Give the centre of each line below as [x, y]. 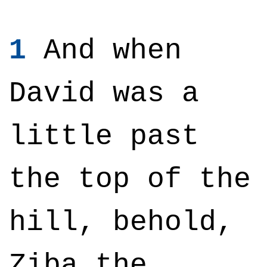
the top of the [130, 179]
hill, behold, [121, 222]
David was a [104, 94]
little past [104, 136]
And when [104, 51]
